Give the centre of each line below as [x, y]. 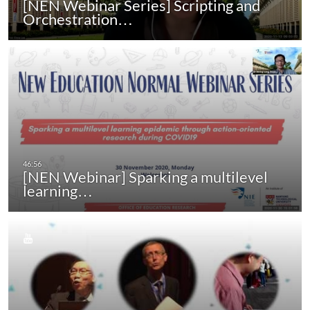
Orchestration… [78, 19]
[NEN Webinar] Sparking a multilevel [145, 177]
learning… [58, 191]
